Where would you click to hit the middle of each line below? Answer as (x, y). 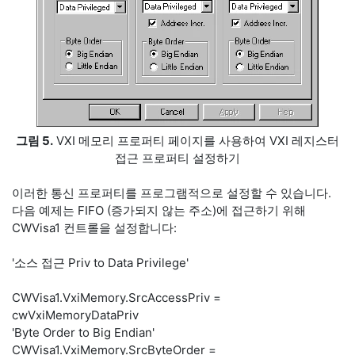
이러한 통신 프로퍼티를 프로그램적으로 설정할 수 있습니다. (172, 193)
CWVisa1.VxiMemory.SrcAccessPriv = (116, 298)
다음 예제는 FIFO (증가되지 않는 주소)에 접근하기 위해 (159, 210)
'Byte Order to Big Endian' (83, 332)
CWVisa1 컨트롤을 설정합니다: (94, 228)
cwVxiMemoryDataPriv (75, 315)
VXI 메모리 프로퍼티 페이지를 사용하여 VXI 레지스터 (196, 141)
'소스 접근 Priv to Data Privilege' (100, 263)
